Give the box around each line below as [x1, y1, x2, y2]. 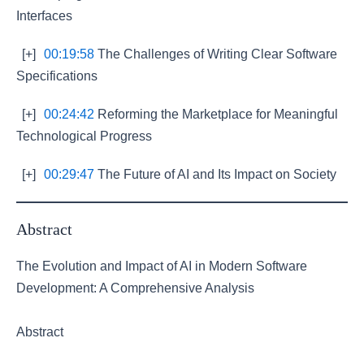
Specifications [16, 69, 97, 83]
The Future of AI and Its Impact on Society [94, 167, 336, 181]
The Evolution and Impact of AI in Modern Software [16, 259, 307, 273]
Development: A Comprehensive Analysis [16, 281, 254, 295]
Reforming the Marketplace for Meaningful [94, 107, 338, 121]
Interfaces [16, 9, 72, 23]
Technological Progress [16, 129, 152, 143]
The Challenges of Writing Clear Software [94, 47, 337, 61]
